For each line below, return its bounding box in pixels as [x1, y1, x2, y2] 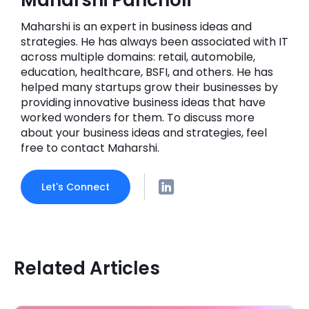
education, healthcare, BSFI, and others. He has [21, 63, 273, 80]
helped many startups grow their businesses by [21, 79, 278, 95]
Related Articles [14, 255, 160, 281]
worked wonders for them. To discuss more [21, 109, 255, 126]
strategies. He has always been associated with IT [21, 33, 288, 50]
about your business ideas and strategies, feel [21, 124, 267, 141]
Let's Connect [41, 179, 110, 194]
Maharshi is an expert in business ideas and [21, 18, 252, 34]
